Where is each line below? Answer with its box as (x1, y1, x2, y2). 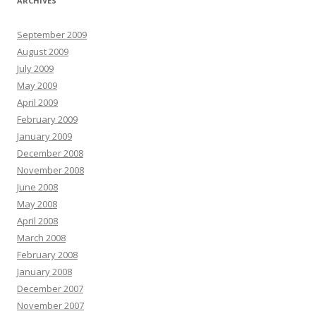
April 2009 (17, 96, 58, 109)
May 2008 (17, 197, 57, 210)
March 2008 (17, 231, 66, 244)
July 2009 (17, 62, 54, 75)
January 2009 (17, 130, 72, 142)
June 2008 (17, 181, 58, 193)
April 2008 (17, 214, 58, 227)
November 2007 (17, 299, 84, 312)
